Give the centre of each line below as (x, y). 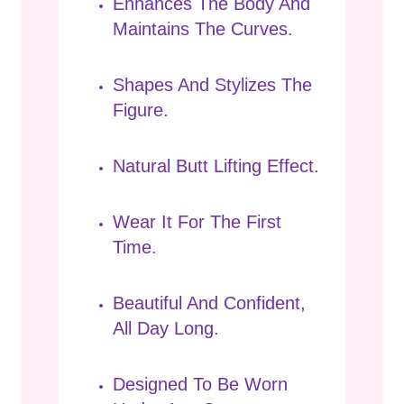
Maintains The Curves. (203, 28)
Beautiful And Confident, (209, 303)
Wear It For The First (197, 222)
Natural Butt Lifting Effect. (216, 166)
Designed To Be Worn (200, 385)
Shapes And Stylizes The (212, 84)
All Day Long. (166, 329)
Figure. (141, 110)
